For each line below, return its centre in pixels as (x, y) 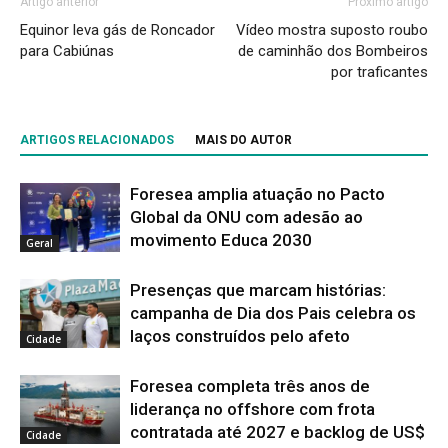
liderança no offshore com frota (252, 409)
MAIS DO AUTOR (243, 140)
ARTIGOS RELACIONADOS (97, 140)
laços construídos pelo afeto (240, 336)
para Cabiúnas (67, 51)
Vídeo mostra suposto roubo (332, 30)
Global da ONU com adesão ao (246, 217)
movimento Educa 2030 (221, 240)
